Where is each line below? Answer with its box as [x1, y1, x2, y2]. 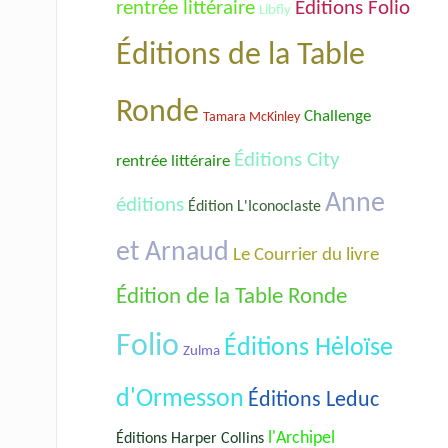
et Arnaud [116, 238, 229, 267]
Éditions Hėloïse [224, 334, 393, 362]
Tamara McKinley [203, 109, 300, 125]
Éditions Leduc [248, 389, 379, 411]
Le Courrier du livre [233, 245, 379, 265]
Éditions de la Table [116, 39, 365, 72]
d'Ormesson [116, 385, 244, 413]
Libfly [259, 2, 291, 18]
